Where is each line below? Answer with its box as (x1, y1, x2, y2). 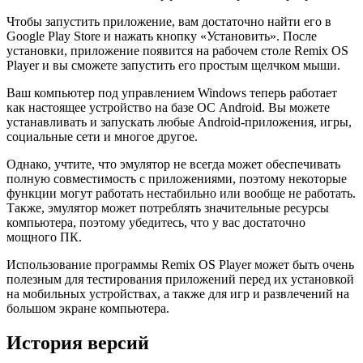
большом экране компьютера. (6, 301, 169, 316)
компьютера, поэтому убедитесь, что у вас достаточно (6, 216, 305, 230)
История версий (6, 331, 149, 353)
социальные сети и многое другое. (6, 130, 198, 144)
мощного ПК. (6, 230, 82, 245)
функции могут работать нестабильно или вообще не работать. (6, 186, 356, 201)
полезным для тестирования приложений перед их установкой (6, 272, 354, 287)
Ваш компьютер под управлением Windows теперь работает (6, 86, 337, 100)
